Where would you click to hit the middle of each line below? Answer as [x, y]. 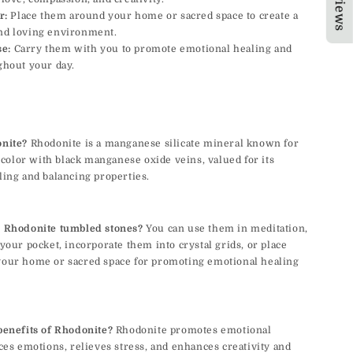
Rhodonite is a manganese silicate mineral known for [163, 144]
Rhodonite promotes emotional [192, 331]
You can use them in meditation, [225, 229]
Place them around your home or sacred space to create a [153, 16]
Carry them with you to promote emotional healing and [152, 49]
